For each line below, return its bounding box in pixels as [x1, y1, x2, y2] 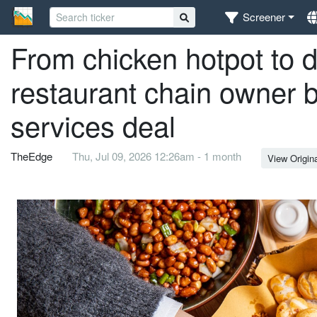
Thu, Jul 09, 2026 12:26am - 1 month [72, 149, 241, 164]
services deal [11, 104, 175, 145]
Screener [243, 9, 286, 25]
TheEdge [11, 149, 52, 164]
